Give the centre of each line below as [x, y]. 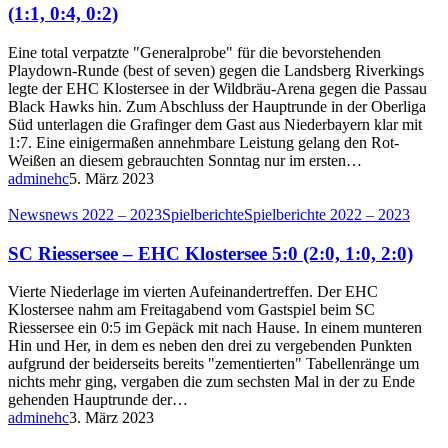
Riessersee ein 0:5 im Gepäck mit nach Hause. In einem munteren [215, 328]
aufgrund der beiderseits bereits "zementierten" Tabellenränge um [213, 364]
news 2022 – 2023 [103, 214]
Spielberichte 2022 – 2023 [327, 214]
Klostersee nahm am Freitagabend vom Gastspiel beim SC [191, 310]
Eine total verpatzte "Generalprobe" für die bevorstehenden [194, 52]
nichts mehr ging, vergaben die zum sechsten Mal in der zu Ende [211, 382]
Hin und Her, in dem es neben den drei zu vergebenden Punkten [210, 346]
